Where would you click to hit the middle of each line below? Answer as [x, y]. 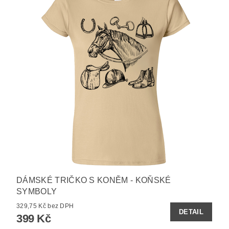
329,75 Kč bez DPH [61, 206]
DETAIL [191, 212]
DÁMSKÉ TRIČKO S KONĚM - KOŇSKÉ [94, 180]
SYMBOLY [37, 191]
